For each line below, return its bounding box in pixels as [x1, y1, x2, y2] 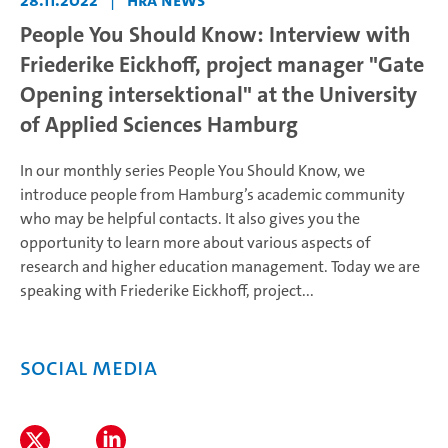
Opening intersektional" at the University [20, 80, 417, 110]
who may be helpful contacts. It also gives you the [20, 208, 360, 230]
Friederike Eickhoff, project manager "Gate [20, 50, 424, 80]
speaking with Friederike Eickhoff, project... [20, 280, 314, 302]
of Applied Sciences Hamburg [20, 110, 298, 140]
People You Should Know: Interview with [20, 20, 411, 50]
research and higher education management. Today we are [20, 256, 420, 278]
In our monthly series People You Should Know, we [20, 160, 365, 182]
